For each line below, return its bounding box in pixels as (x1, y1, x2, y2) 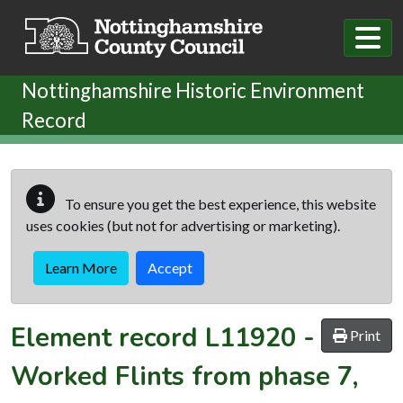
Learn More (45, 258, 117, 276)
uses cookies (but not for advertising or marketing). (26, 216, 340, 234)
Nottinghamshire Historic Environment (22, 77, 364, 103)
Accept (148, 258, 193, 276)
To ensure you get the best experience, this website (62, 194, 376, 212)
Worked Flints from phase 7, (11, 358, 358, 394)
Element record (11, 319, 205, 355)
